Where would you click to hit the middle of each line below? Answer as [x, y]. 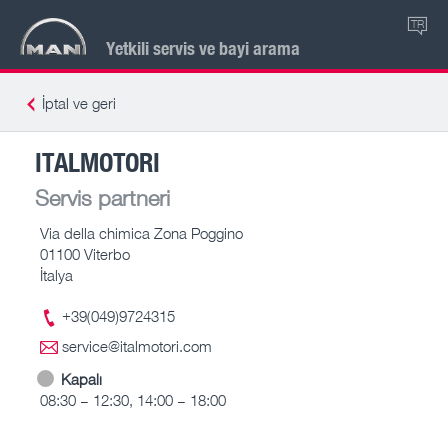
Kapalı [81, 378]
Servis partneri [102, 197]
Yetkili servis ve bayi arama [203, 47]
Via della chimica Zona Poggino [141, 232]
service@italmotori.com [137, 346]
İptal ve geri [79, 103]
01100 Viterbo [85, 253]
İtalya [56, 274]
